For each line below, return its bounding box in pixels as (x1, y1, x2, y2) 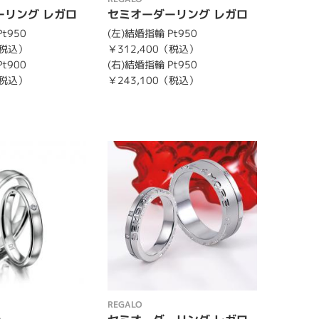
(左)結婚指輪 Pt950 (107, 26, 197, 40)
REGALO (107, 298, 142, 310)
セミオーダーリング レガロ (107, 6, 248, 22)
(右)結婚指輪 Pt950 (107, 57, 197, 71)
